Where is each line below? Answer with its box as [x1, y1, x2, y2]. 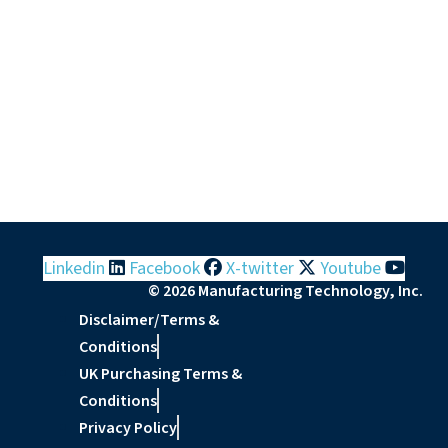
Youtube [320, 256, 381, 282]
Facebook [129, 256, 200, 282]
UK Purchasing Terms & [79, 362, 242, 385]
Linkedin [43, 256, 105, 282]
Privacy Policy [79, 416, 177, 439]
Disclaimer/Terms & [79, 308, 219, 331]
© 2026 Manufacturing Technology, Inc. [148, 280, 423, 303]
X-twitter [226, 256, 294, 282]
